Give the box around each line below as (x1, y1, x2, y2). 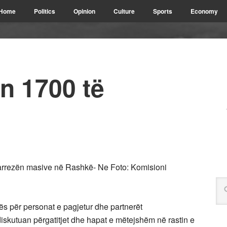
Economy (191, 7, 218, 16)
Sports (153, 7, 172, 16)
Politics (34, 7, 55, 16)
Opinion (73, 7, 95, 16)
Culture (113, 7, 135, 16)
